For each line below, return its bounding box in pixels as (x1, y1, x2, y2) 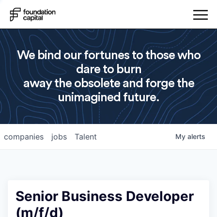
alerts (187, 132, 205, 140)
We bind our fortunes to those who (16, 49, 201, 62)
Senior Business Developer (15, 188, 194, 204)
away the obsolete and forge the (23, 77, 194, 90)
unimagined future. (58, 91, 159, 104)
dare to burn (76, 63, 141, 76)
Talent (75, 132, 97, 141)
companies (4, 132, 44, 141)
